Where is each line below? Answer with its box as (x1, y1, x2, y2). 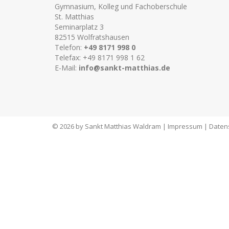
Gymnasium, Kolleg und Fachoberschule (55, 2, 187, 11)
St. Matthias (55, 12, 94, 21)
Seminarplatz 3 (55, 22, 104, 32)
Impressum (168, 122, 202, 131)
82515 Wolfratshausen (55, 32, 129, 42)
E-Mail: (55, 63, 79, 73)
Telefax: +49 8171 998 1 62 (55, 53, 145, 62)
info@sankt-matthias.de (79, 63, 170, 73)
